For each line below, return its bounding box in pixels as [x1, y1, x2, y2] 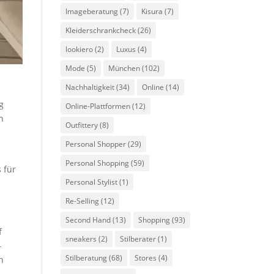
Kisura [141, 6, 163, 17]
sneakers [65, 233, 97, 244]
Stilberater [119, 233, 156, 244]
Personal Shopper [65, 138, 126, 149]
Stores [134, 252, 157, 263]
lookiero [65, 43, 93, 54]
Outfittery [65, 119, 98, 130]
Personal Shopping [65, 157, 129, 168]
